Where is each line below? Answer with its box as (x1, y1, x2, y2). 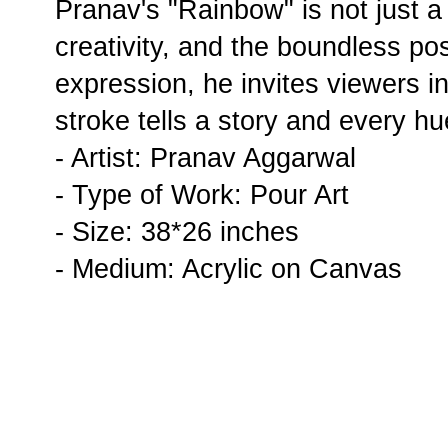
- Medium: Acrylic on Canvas (55, 254, 402, 284)
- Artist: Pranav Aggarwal (55, 143, 356, 173)
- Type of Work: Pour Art (55, 180, 349, 210)
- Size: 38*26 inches (55, 217, 299, 247)
